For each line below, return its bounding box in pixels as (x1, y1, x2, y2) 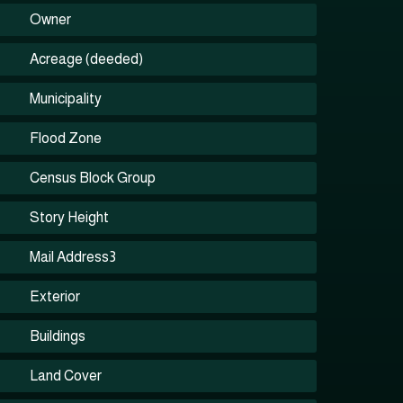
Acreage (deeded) (30, 51, 144, 67)
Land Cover (30, 368, 103, 383)
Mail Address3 (30, 249, 117, 264)
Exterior (30, 289, 81, 304)
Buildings (30, 328, 86, 344)
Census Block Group (30, 170, 157, 185)
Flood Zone (30, 130, 103, 146)
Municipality (30, 91, 103, 106)
